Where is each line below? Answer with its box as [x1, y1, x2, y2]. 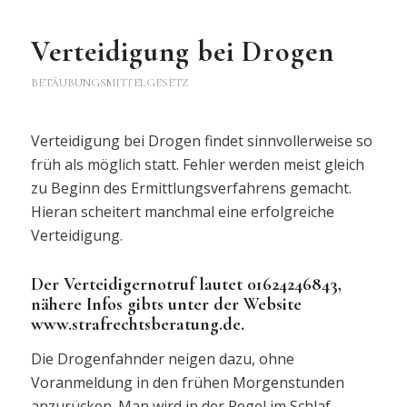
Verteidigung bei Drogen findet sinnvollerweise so [30, 131, 372, 152]
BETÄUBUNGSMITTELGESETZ [30, 74, 189, 90]
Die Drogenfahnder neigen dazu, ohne [30, 348, 294, 369]
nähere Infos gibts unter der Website [30, 293, 302, 316]
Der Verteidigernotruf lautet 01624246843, [30, 273, 342, 296]
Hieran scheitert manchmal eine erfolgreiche [30, 202, 334, 223]
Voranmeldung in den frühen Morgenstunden [30, 372, 344, 392]
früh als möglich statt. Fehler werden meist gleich [30, 154, 364, 175]
